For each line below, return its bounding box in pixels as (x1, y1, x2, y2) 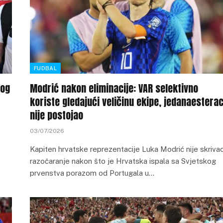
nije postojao (30, 108, 83, 123)
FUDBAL (34, 65, 57, 71)
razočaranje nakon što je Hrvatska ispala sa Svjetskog (30, 157, 216, 165)
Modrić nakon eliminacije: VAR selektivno (30, 81, 198, 96)
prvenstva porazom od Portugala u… (30, 169, 154, 177)
